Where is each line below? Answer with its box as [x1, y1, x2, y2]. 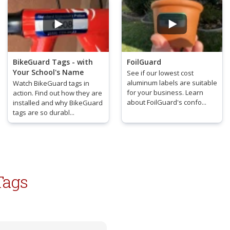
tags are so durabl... [13, 107, 74, 117]
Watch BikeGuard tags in [13, 78, 89, 88]
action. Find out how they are [13, 88, 102, 98]
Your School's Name [13, 67, 84, 77]
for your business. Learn [126, 87, 203, 97]
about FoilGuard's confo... [126, 97, 206, 107]
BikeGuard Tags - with [13, 56, 93, 67]
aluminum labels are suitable [126, 78, 217, 87]
